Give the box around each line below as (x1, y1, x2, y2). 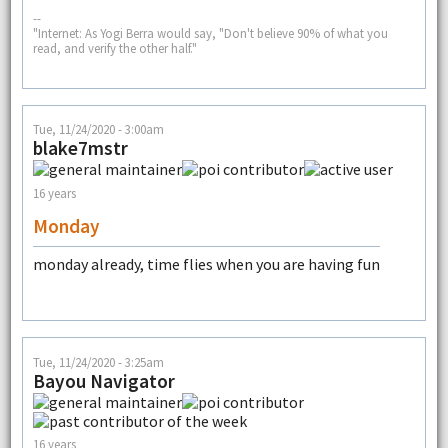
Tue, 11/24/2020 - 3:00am (32, 121, 164, 138)
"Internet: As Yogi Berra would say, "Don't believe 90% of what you (32, 24, 388, 41)
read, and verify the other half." (32, 39, 197, 56)
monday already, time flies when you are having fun (32, 254, 380, 275)
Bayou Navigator (32, 368, 175, 393)
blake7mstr (32, 136, 128, 161)
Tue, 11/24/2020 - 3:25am (32, 353, 164, 370)
